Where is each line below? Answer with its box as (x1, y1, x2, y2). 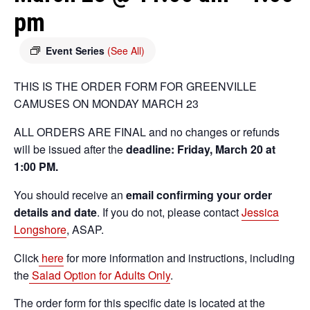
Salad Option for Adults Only (29, 267, 170, 283)
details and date (14, 204, 97, 220)
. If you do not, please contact (97, 204, 241, 220)
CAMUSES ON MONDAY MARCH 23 (14, 95, 199, 111)
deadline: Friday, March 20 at (126, 141, 275, 157)
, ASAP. (66, 221, 104, 237)
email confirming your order (126, 187, 272, 203)
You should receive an (14, 187, 126, 203)
